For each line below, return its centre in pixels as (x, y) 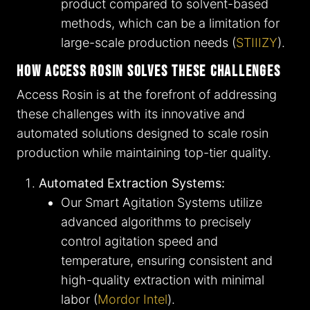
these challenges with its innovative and (131, 114)
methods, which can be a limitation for (170, 24)
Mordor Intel (133, 300)
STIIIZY (257, 43)
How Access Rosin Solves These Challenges (149, 72)
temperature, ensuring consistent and (167, 261)
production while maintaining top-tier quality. (144, 153)
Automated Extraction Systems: (132, 183)
